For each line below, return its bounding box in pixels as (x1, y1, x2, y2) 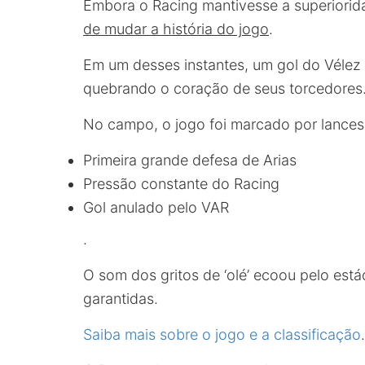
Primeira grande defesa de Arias (83, 152, 297, 169)
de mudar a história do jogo (83, 20, 269, 37)
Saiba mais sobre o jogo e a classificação (83, 326, 361, 343)
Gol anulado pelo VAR (83, 199, 229, 216)
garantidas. (83, 290, 158, 307)
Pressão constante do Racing (83, 175, 279, 192)
